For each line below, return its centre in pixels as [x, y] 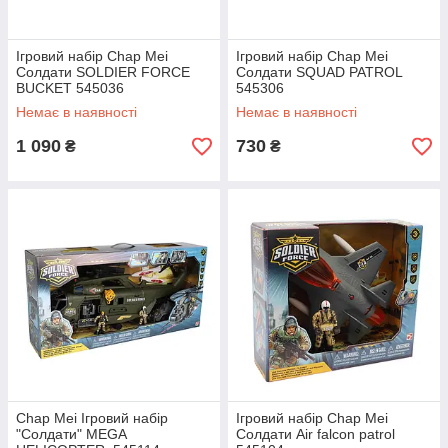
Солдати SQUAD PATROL [319, 72]
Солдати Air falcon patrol [315, 434]
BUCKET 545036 [70, 88]
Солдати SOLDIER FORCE [103, 72]
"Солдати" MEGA [71, 434]
